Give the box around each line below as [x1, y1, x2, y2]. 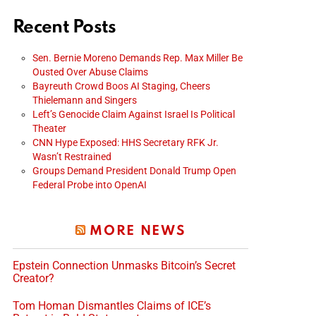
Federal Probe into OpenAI [32, 178, 147, 190]
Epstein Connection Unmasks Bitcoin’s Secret [13, 258, 236, 272]
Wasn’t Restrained [32, 150, 111, 162]
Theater [32, 122, 66, 134]
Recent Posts [13, 18, 116, 37]
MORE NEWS [90, 224, 186, 238]
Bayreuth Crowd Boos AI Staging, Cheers [32, 80, 210, 92]
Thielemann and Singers [32, 94, 137, 106]
